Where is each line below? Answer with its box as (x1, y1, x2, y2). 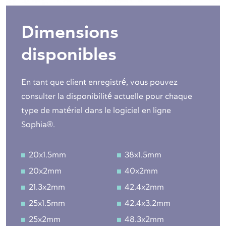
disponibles (21, 43, 117, 65)
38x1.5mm (125, 150, 161, 159)
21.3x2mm (29, 183, 65, 191)
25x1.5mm (29, 199, 65, 207)
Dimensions (21, 21, 119, 42)
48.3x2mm (125, 215, 164, 223)
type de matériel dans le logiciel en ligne (21, 106, 171, 115)
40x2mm (125, 166, 158, 175)
